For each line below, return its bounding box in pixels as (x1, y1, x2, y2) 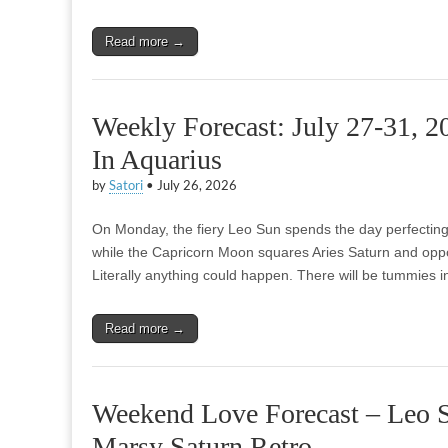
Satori (109, 178, 143, 193)
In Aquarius (92, 144, 222, 175)
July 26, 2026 (157, 178, 237, 193)
